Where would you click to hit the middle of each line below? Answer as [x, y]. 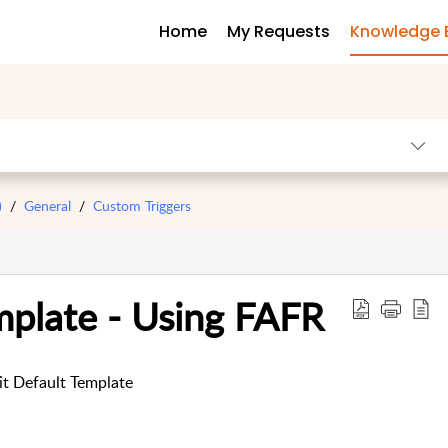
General [47, 206]
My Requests [278, 31]
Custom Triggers [142, 206]
